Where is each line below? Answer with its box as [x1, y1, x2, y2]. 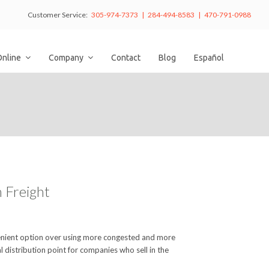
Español [194, 53, 224, 62]
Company [49, 53, 85, 62]
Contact [111, 53, 141, 62]
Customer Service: [28, 10, 91, 19]
